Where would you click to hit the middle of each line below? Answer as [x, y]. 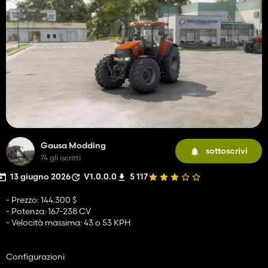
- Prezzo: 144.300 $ [41, 200]
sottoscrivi [227, 151]
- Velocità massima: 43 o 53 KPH [68, 222]
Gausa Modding [73, 145]
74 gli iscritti [61, 157]
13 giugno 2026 [40, 176]
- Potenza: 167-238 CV [48, 211]
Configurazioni [35, 256]
